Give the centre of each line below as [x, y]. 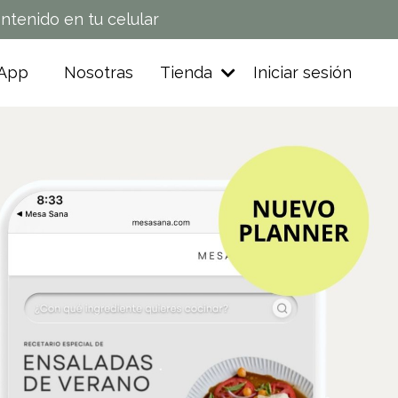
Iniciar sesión [302, 73]
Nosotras [99, 73]
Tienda [188, 73]
